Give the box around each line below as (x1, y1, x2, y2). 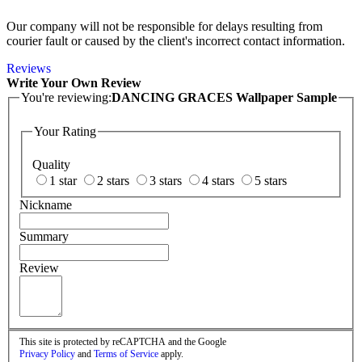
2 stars (97, 174, 129, 188)
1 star (49, 174, 77, 188)
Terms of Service (94, 347, 158, 360)
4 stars (202, 174, 234, 188)
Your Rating (34, 124, 96, 138)
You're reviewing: (21, 90, 112, 105)
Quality (32, 158, 70, 172)
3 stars (149, 174, 182, 188)
